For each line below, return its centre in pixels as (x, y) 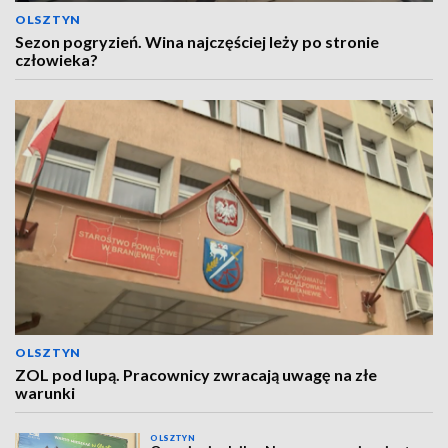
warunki (45, 392)
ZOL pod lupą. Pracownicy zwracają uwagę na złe (196, 374)
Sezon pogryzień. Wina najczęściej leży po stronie (197, 41)
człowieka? (56, 59)
